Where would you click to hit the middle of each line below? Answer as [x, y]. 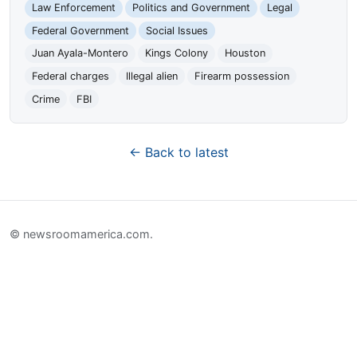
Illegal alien [151, 76]
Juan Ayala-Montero [80, 53]
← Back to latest [178, 153]
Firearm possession [241, 76]
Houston [245, 53]
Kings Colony [176, 53]
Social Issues [177, 30]
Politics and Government [191, 8]
